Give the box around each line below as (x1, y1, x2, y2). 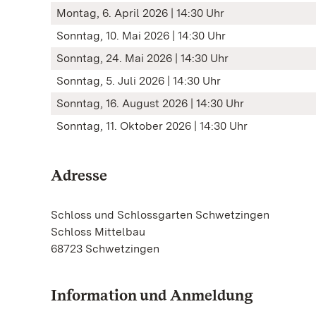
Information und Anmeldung (51, 286, 253, 304)
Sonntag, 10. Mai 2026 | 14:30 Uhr (56, 29, 226, 42)
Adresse (51, 166, 107, 184)
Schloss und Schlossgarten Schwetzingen (51, 208, 269, 221)
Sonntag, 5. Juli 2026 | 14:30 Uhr (56, 74, 221, 87)
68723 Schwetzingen (51, 242, 159, 255)
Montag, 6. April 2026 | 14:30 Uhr (56, 6, 224, 20)
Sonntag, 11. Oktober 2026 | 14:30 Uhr (56, 119, 248, 133)
